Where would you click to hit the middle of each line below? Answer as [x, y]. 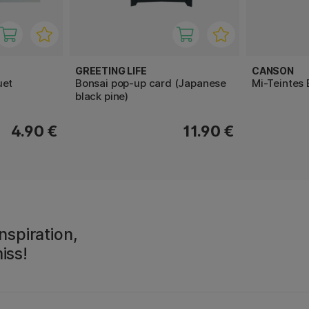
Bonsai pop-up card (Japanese [151, 83]
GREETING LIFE [111, 71]
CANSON [273, 71]
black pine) [102, 97]
